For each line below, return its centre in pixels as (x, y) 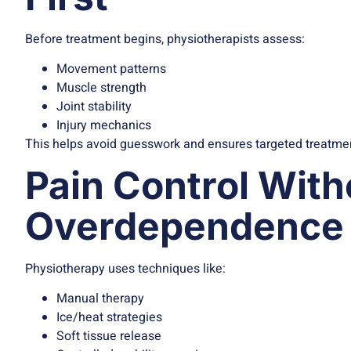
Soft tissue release (109, 336)
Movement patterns (111, 69)
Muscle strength (101, 88)
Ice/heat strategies (109, 317)
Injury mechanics (104, 126)
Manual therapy (100, 298)
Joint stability (94, 107)
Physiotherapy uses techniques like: (125, 268)
